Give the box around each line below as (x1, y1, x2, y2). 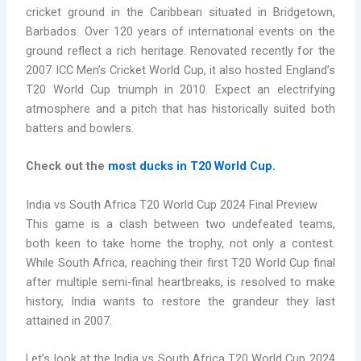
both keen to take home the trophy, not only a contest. (26, 235, 335, 251)
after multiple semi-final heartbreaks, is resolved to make (26, 274, 335, 289)
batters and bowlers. (26, 120, 135, 135)
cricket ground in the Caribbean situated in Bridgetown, (26, 4, 335, 19)
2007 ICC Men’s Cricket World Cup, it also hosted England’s (26, 62, 335, 77)
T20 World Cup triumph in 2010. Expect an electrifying (26, 81, 335, 97)
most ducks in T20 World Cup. (108, 159, 276, 174)
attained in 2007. (26, 313, 113, 328)
